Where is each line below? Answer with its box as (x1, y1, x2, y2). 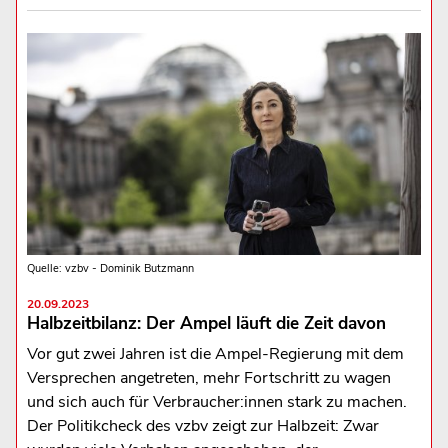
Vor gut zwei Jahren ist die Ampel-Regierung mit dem (26, 342, 404, 365)
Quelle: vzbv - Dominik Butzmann (26, 260, 194, 276)
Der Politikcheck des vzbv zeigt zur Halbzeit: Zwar (26, 414, 379, 437)
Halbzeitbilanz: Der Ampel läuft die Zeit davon (26, 311, 386, 335)
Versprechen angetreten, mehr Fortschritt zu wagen (26, 366, 391, 389)
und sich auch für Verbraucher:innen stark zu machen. (26, 390, 407, 413)
